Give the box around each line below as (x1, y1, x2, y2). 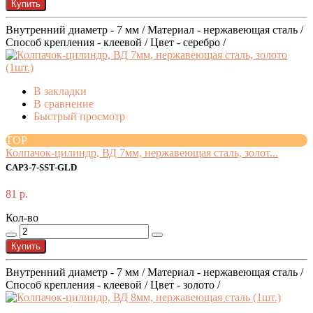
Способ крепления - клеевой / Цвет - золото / (6, 279, 220, 291)
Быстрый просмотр (34, 110, 125, 123)
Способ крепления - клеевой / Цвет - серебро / (6, 36, 226, 49)
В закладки (34, 85, 87, 98)
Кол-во (6, 212, 38, 224)
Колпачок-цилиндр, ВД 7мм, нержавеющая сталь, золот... (6, 147, 278, 159)
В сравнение (34, 98, 94, 110)
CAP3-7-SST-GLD (6, 163, 77, 173)
